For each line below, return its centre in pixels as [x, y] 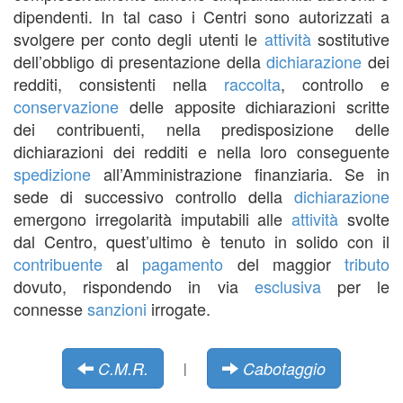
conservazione [66, 106]
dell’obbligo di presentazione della [140, 61]
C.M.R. [123, 368]
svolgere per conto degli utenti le [139, 38]
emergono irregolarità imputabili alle [153, 218]
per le [355, 286]
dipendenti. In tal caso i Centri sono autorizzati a [201, 16]
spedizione [52, 173]
